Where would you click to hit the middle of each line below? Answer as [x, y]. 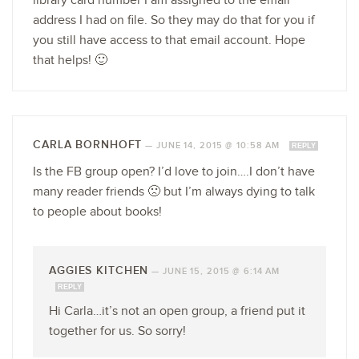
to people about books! [97, 212]
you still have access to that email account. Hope [169, 40]
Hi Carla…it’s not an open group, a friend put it [177, 311]
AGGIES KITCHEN [99, 270]
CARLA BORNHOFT [88, 144]
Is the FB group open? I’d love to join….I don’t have [174, 171]
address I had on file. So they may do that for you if [174, 20]
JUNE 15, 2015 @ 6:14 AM [221, 271]
